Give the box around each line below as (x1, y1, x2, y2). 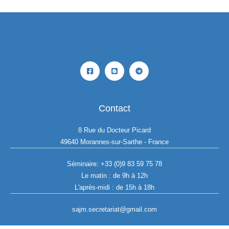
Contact (99, 102, 130, 113)
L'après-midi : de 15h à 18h (75, 184, 154, 192)
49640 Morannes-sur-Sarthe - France (60, 138, 169, 146)
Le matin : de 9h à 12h (81, 172, 148, 180)
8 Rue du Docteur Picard (78, 126, 151, 134)
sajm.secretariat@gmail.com (72, 205, 157, 214)
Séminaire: (67, 160, 101, 168)
